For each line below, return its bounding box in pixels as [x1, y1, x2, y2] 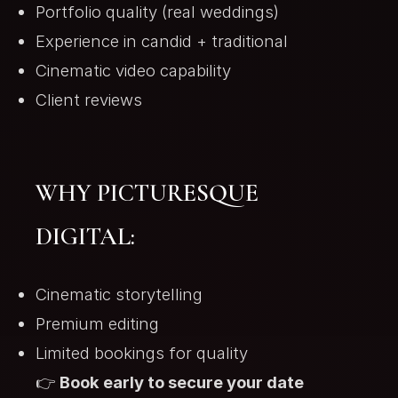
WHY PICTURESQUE [36, 179, 259, 208]
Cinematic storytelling [36, 284, 203, 304]
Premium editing [36, 314, 159, 333]
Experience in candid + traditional [36, 31, 288, 51]
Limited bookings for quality [36, 343, 248, 362]
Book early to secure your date [60, 372, 304, 392]
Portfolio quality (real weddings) [36, 2, 279, 21]
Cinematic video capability [36, 60, 231, 80]
